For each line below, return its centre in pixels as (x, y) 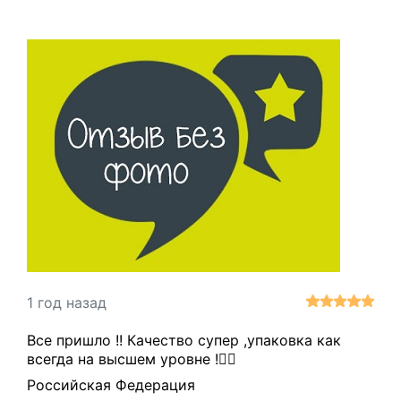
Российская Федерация (111, 384)
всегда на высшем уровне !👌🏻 (132, 358)
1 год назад (67, 302)
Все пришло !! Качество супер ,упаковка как (184, 340)
